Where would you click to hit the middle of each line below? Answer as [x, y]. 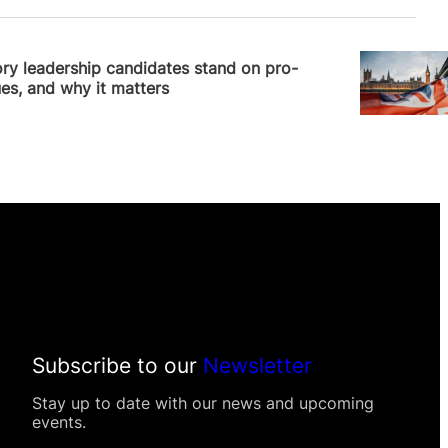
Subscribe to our [117, 365]
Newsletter [257, 365]
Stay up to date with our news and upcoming [203, 403]
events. [59, 422]
